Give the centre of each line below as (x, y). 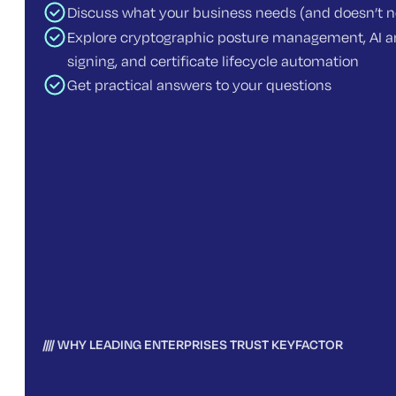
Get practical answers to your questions (199, 84)
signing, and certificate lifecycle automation (213, 61)
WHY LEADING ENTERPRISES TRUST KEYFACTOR (201, 345)
